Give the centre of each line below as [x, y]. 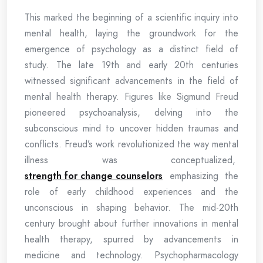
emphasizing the [200, 176]
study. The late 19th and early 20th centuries [131, 65]
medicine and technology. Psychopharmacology [131, 255]
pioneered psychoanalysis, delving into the [131, 112]
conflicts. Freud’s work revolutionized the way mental [131, 144]
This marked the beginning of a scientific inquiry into [131, 17]
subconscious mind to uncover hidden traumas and [131, 128]
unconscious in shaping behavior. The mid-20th [131, 208]
